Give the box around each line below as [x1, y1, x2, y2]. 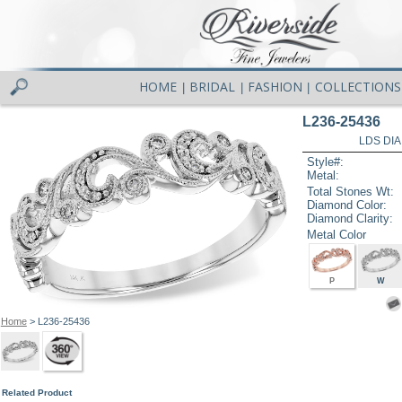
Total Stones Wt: [307, 184, 395, 198]
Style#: [307, 155, 345, 170]
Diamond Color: [307, 197, 388, 212]
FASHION [247, 78, 302, 96]
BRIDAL [189, 78, 236, 96]
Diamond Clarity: [307, 211, 394, 225]
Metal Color [307, 227, 367, 241]
